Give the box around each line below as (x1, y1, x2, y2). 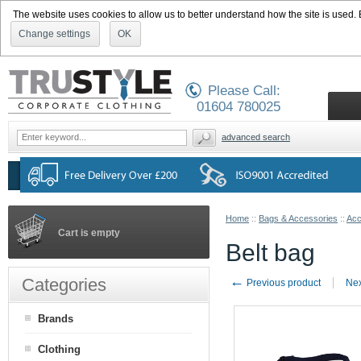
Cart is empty (58, 227, 120, 239)
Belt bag (226, 239, 315, 266)
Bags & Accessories (259, 214, 338, 223)
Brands (38, 313, 73, 325)
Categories (22, 275, 106, 295)
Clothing (38, 343, 81, 355)
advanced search (222, 132, 290, 142)
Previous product (244, 277, 321, 288)
